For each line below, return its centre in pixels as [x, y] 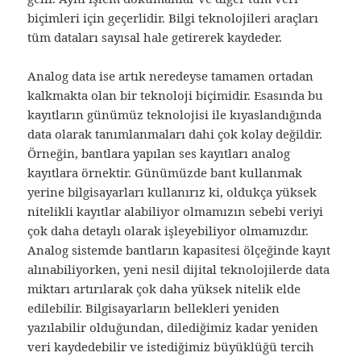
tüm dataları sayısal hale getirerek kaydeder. [155, 37]
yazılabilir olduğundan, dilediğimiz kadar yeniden [173, 327]
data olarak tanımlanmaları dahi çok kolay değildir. [175, 133]
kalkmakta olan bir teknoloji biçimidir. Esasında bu [176, 95]
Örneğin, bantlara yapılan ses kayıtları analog [159, 153]
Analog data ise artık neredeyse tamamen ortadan [171, 75]
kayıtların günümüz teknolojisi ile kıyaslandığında [175, 114]
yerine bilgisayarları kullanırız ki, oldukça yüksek [172, 191]
